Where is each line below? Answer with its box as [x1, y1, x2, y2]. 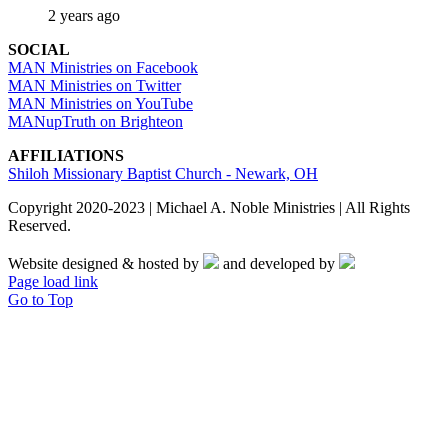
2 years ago [48, 7, 120, 25]
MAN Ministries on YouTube [8, 95, 193, 113]
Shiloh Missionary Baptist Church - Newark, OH [8, 165, 318, 183]
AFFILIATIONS [8, 147, 124, 165]
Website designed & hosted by [8, 255, 203, 273]
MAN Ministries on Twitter [8, 77, 181, 95]
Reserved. [8, 217, 71, 235]
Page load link [8, 273, 98, 291]
